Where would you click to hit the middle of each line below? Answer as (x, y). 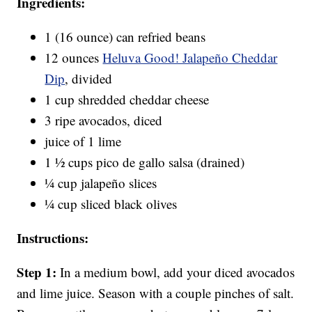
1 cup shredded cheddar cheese (127, 100)
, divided (89, 79)
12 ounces (74, 58)
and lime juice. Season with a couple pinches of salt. (156, 293)
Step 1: (39, 272)
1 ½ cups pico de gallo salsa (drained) (145, 162)
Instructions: (53, 238)
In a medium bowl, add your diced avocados (178, 272)
